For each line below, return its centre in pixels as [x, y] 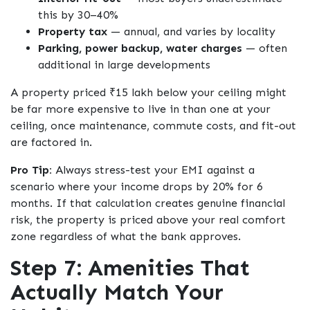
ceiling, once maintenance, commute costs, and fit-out [153, 126]
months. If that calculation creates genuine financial [148, 203]
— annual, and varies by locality [191, 32]
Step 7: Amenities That [130, 268]
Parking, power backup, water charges [140, 48]
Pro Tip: [31, 170]
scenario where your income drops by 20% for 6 [137, 187]
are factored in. [51, 143]
